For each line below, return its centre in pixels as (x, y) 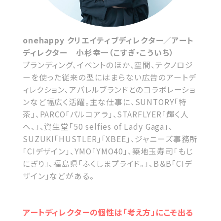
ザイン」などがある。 (58, 176)
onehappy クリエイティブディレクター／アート (108, 40)
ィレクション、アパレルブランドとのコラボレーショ (110, 89)
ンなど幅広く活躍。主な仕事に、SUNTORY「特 (105, 102)
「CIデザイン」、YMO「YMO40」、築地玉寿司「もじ (108, 151)
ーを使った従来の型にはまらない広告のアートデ (110, 77)
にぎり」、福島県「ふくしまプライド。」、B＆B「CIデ (108, 163)
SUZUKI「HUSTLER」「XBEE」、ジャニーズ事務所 (110, 139)
